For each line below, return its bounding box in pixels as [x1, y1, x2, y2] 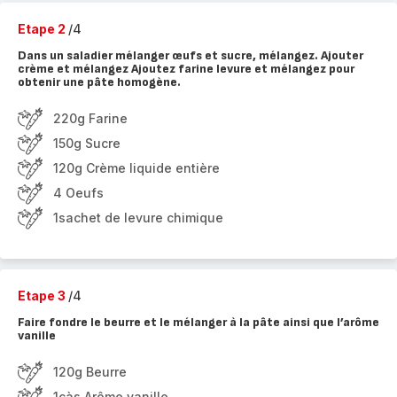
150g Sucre [53, 136, 121, 151]
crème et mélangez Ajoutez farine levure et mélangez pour [18, 61, 354, 76]
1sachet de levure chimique [53, 210, 223, 225]
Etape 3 [18, 288, 68, 303]
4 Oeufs [53, 185, 104, 200]
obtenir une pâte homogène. [18, 74, 181, 90]
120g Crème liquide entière [53, 160, 220, 175]
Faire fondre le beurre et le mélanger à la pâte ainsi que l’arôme [18, 315, 379, 330]
